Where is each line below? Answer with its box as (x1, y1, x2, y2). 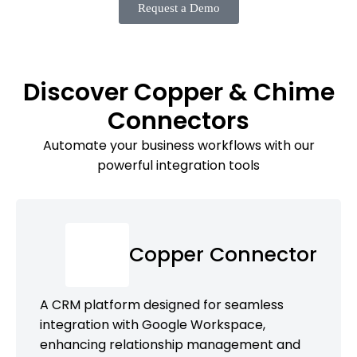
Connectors (108, 104, 249, 138)
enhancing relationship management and (40, 335, 300, 354)
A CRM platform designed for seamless (40, 295, 284, 314)
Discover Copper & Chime (22, 75, 335, 109)
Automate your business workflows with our (42, 135, 315, 155)
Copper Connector (129, 240, 317, 269)
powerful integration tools (97, 155, 260, 175)
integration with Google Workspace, (40, 315, 265, 334)
